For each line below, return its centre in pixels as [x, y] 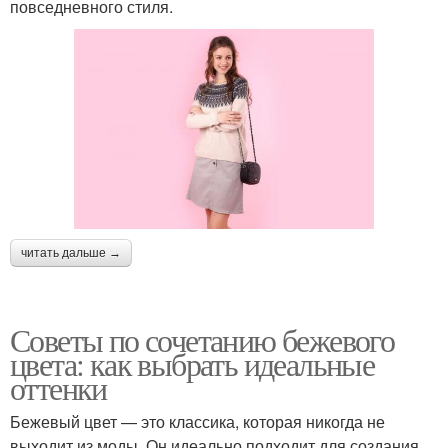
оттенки [58, 388]
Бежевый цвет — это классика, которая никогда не [197, 422]
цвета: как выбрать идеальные [192, 364]
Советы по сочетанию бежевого [202, 340]
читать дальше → [71, 253]
